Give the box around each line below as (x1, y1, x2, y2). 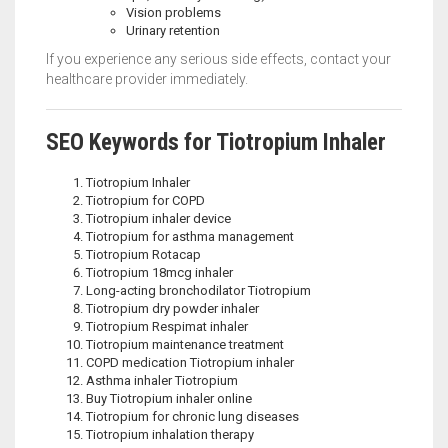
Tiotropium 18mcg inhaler (86, 265, 233, 281)
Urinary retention (126, 22, 220, 38)
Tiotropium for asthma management (86, 229, 294, 245)
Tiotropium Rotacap (86, 247, 201, 263)
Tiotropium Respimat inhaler (86, 319, 248, 335)
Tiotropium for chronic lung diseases (86, 409, 299, 425)
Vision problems (126, 4, 221, 20)
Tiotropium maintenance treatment (86, 337, 284, 353)
